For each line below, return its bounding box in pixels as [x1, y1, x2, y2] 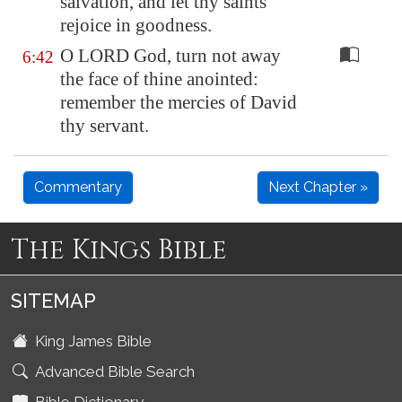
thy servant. [60, 115, 149, 136]
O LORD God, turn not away [60, 45, 281, 66]
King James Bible [28, 332, 155, 350]
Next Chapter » [268, 179, 368, 196]
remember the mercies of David [60, 92, 297, 113]
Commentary [34, 179, 122, 196]
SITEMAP [11, 290, 96, 312]
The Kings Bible [11, 232, 227, 268]
